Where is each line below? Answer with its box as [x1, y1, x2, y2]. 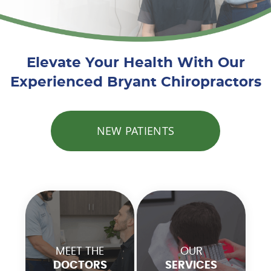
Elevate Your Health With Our [26, 56, 245, 70]
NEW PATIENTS [96, 123, 175, 138]
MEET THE [56, 246, 104, 257]
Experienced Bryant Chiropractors [10, 75, 261, 90]
